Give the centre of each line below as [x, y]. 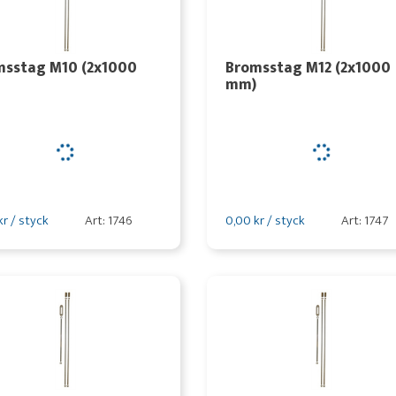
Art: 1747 [364, 221]
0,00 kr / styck [265, 221]
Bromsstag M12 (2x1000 [308, 68]
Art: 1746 [108, 221]
